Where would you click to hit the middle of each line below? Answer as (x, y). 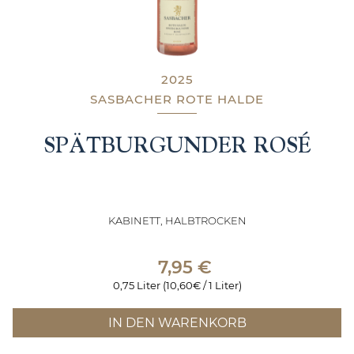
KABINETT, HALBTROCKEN (177, 220)
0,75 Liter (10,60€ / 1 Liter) (177, 285)
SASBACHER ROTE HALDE (177, 99)
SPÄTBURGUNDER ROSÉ (177, 144)
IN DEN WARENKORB (177, 322)
